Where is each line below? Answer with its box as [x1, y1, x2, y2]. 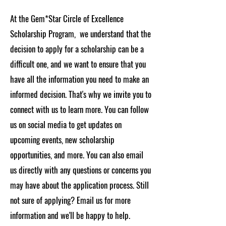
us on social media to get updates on [10, 118, 122, 131]
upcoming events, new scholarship [10, 133, 115, 146]
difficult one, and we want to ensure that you [10, 58, 146, 70]
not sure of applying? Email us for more [10, 194, 131, 206]
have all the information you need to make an [10, 73, 149, 85]
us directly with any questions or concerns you [10, 163, 151, 176]
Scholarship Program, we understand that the [10, 27, 151, 40]
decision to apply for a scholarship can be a [10, 42, 144, 55]
